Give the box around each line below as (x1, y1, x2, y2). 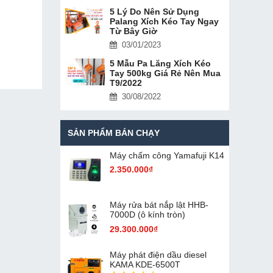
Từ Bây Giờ (109, 26, 157, 36)
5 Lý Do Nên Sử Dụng (109, 6, 199, 16)
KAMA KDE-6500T (109, 259, 180, 269)
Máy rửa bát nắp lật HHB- (109, 200, 208, 210)
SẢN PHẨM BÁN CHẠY (67, 127, 160, 138)
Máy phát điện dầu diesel (109, 249, 207, 260)
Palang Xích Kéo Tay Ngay (109, 16, 219, 26)
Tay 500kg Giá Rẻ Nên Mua (109, 68, 221, 78)
